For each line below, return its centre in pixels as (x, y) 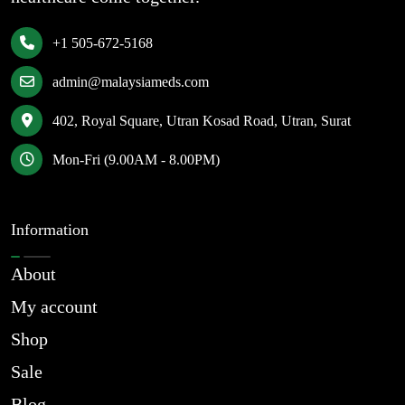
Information (50, 230)
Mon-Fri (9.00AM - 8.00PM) (136, 159)
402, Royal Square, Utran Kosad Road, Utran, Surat (202, 120)
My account (54, 306)
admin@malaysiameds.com (131, 82)
